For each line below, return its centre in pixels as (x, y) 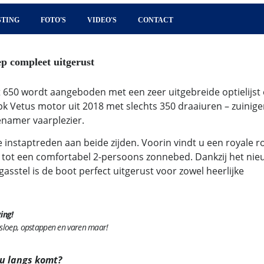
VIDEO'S (102, 20)
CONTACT (156, 20)
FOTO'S (53, 20)
